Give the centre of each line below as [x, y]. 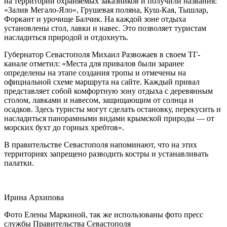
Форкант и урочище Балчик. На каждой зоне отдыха [95, 19]
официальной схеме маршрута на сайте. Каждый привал [102, 82]
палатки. [19, 163]
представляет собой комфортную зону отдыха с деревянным [108, 91]
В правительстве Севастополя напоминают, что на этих [101, 144]
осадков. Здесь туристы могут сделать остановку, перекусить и [112, 109]
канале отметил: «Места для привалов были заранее [94, 63]
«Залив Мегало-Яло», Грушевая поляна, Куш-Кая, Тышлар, [106, 10]
